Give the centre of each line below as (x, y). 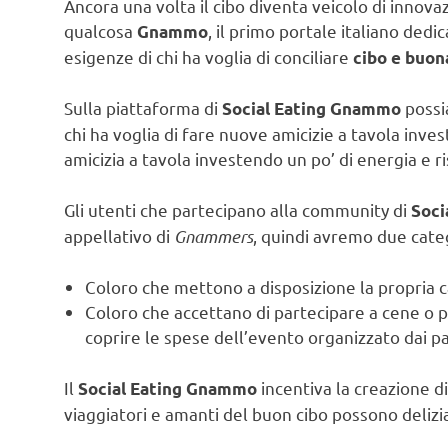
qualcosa (100, 30)
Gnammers (213, 235)
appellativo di (119, 235)
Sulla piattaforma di (143, 108)
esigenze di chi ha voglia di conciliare (208, 56)
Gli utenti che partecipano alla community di (237, 209)
